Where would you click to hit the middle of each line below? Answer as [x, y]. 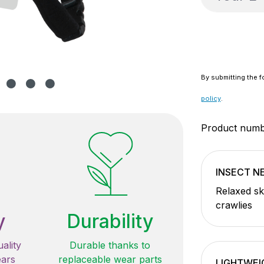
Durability [110, 221]
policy [211, 98]
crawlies [234, 205]
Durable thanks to [110, 245]
